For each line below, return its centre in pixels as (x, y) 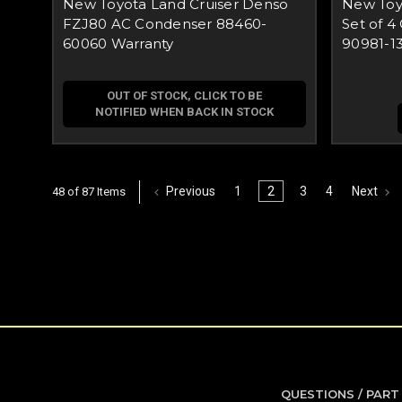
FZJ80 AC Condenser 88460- (165, 24)
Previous (190, 192)
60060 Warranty (118, 44)
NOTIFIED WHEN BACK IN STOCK (184, 112)
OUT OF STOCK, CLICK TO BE (184, 96)
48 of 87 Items (89, 192)
